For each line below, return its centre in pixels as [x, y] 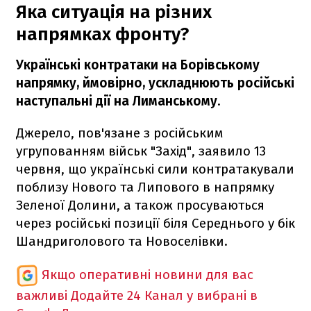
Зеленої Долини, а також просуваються [140, 205]
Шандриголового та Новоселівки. [122, 241]
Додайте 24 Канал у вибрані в [164, 295]
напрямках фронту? [102, 34]
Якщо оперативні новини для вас [148, 274]
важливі [42, 295]
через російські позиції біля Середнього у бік [155, 223]
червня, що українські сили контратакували [155, 169]
